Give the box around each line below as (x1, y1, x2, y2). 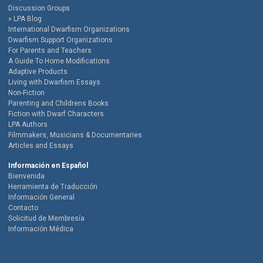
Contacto (8, 204, 38, 213)
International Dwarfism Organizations (8, 25, 130, 34)
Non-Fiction (8, 89, 45, 97)
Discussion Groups (8, 4, 70, 13)
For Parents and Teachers (8, 46, 92, 55)
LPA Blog (14, 15, 42, 23)
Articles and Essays (8, 141, 73, 150)
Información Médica (8, 225, 73, 234)
